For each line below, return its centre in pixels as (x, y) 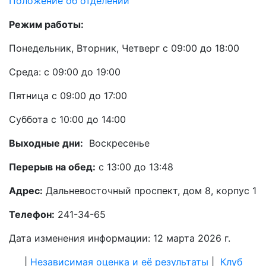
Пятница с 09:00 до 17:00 (68, 96)
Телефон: (32, 215)
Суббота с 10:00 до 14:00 (67, 120)
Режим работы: (46, 25)
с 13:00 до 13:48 (134, 167)
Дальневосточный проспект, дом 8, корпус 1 (150, 191)
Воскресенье (116, 143)
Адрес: (26, 191)
